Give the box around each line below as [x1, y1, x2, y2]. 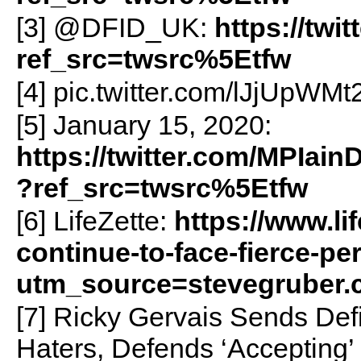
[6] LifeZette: [15, 205, 174, 236]
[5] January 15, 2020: [15, 109, 272, 140]
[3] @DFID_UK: [15, 11, 214, 43]
